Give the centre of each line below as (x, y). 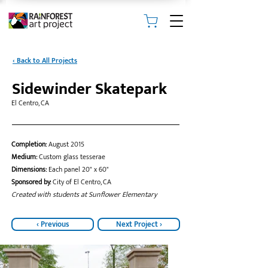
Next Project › (139, 224)
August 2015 (66, 144)
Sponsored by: (31, 182)
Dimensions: (30, 170)
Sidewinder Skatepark (89, 89)
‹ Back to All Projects (45, 60)
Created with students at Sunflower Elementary (84, 195)
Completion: (30, 144)
